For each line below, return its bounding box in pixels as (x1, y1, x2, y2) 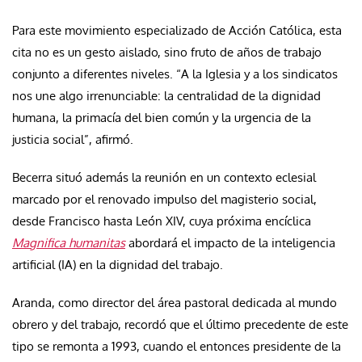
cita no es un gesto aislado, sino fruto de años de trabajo (12, 44, 322, 61)
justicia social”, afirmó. (12, 132, 133, 148)
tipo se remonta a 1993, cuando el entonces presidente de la (12, 339, 341, 355)
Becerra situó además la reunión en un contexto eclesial (12, 170, 316, 186)
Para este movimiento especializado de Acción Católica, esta (12, 23, 342, 39)
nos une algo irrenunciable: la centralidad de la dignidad (12, 88, 321, 104)
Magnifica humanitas (12, 235, 125, 251)
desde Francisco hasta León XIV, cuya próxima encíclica (12, 213, 311, 229)
